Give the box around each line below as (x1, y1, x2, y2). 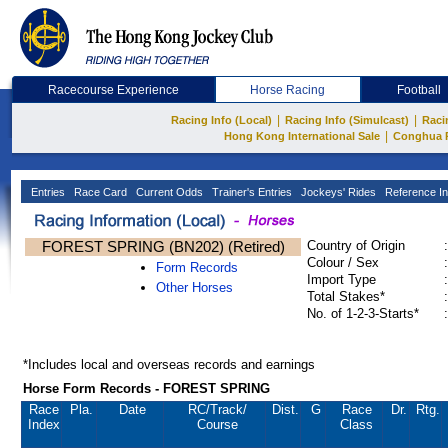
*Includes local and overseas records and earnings (23, 357, 315, 372)
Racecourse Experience (47, 83, 179, 97)
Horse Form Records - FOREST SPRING (23, 381, 270, 396)
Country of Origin (307, 238, 405, 253)
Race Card (71, 186, 127, 198)
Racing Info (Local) (171, 114, 272, 126)
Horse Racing (250, 83, 326, 97)
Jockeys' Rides (298, 186, 376, 198)
